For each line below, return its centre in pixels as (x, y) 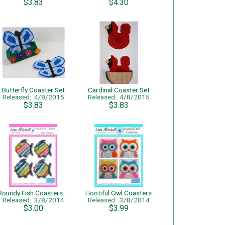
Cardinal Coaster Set (119, 90)
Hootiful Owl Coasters (119, 193)
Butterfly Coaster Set (33, 90)
